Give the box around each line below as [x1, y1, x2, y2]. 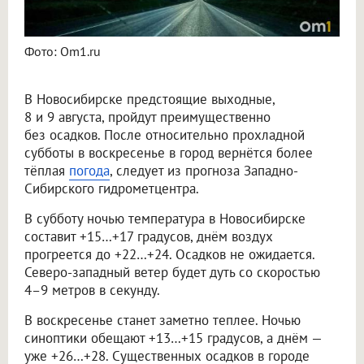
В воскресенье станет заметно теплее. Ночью [24, 310, 301, 329]
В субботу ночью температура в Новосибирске [24, 209, 305, 227]
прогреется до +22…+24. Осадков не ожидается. [24, 245, 314, 263]
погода [69, 161, 110, 180]
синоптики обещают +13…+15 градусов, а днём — [24, 328, 322, 347]
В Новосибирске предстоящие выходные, [24, 89, 275, 108]
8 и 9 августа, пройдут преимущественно [24, 107, 271, 126]
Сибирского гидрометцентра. [24, 179, 199, 197]
